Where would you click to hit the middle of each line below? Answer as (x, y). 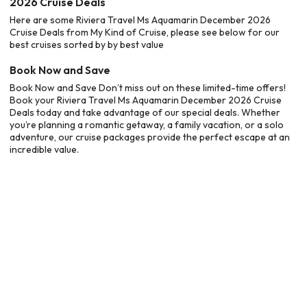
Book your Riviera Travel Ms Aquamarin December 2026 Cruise (146, 100)
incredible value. (44, 149)
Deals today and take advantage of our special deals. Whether (145, 112)
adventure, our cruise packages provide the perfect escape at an (150, 137)
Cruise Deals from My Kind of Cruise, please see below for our (145, 32)
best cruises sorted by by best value (87, 45)
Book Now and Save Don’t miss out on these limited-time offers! (148, 87)
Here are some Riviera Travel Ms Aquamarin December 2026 (140, 20)
